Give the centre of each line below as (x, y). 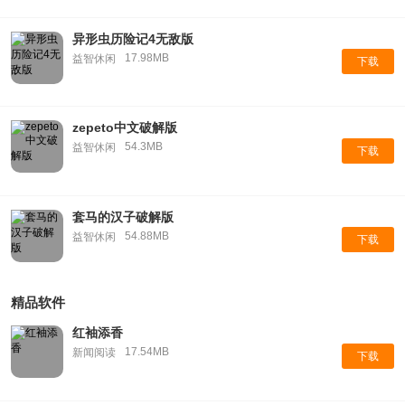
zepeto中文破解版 (124, 127)
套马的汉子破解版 (122, 217)
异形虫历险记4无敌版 (132, 38)
